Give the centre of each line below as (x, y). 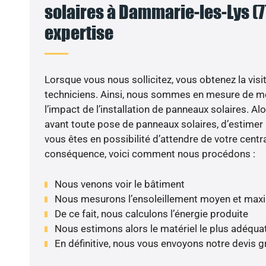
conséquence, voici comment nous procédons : (150, 154)
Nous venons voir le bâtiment (119, 184)
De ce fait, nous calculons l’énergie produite (151, 213)
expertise (79, 33)
